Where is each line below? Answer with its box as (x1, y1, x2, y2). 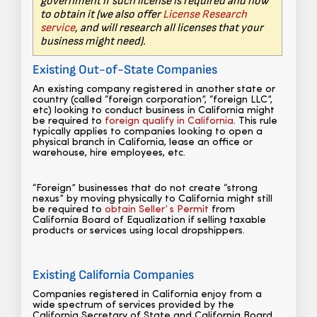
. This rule (234, 116, 277, 127)
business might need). (40, 35, 146, 49)
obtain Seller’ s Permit (105, 204, 209, 216)
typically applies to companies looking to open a (33, 127, 263, 138)
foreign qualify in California (105, 116, 234, 127)
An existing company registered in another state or (33, 84, 275, 96)
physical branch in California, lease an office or (33, 137, 253, 149)
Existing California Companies (33, 267, 194, 283)
